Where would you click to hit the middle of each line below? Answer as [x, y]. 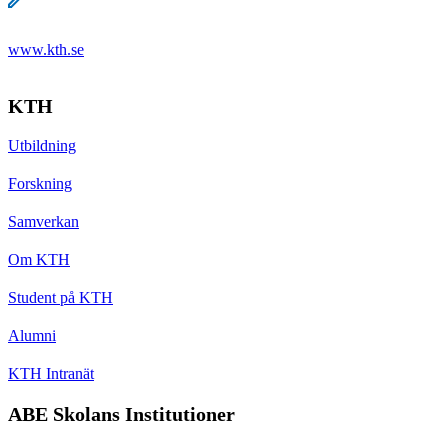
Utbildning [42, 145]
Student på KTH [60, 297]
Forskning [40, 183]
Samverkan [43, 221]
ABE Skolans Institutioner [121, 413]
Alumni [32, 335]
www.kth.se [46, 49]
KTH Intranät [51, 373]
